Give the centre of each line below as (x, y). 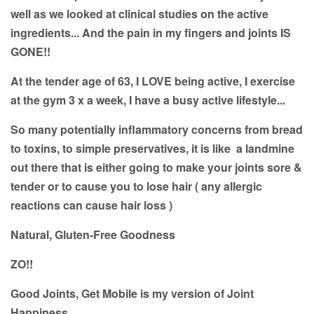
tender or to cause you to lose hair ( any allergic (136, 186)
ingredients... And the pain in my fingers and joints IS (151, 33)
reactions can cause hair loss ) (93, 205)
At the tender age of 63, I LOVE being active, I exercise (153, 81)
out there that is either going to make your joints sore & (156, 168)
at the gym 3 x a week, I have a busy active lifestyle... (149, 100)
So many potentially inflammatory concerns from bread (157, 130)
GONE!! (30, 52)
